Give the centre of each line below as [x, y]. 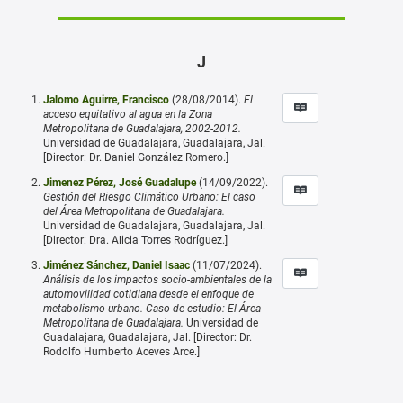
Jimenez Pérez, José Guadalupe [120, 182]
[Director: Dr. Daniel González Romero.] [136, 157]
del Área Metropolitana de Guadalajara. [134, 211]
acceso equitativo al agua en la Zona [128, 114]
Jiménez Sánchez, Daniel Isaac [116, 265]
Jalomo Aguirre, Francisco [106, 99]
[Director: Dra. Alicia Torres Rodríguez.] [135, 240]
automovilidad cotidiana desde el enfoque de [148, 294]
